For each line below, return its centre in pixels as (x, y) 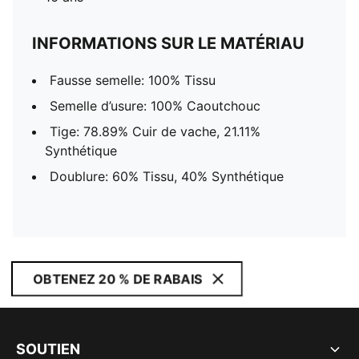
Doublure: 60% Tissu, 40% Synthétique (167, 176)
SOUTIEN (48, 349)
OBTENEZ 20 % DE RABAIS (117, 279)
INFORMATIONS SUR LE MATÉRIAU (168, 43)
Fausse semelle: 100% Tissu (133, 80)
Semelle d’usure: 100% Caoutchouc (155, 106)
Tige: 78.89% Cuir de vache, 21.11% (155, 131)
